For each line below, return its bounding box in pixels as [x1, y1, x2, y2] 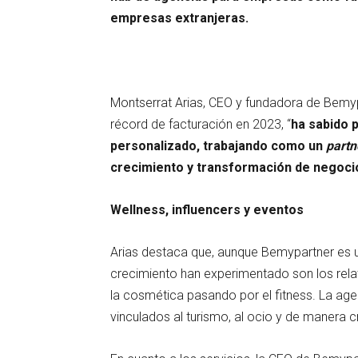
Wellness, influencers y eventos [110, 201, 304, 217]
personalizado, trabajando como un [110, 137, 323, 153]
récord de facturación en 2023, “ [110, 116, 291, 132]
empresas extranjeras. [110, 10, 249, 26]
